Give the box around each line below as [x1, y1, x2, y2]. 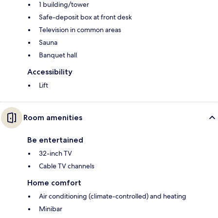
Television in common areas [39, 25, 121, 34]
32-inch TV [39, 148, 72, 158]
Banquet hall [39, 50, 77, 59]
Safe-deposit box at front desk [39, 12, 132, 21]
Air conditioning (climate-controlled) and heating [39, 191, 186, 200]
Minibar [39, 204, 62, 213]
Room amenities [23, 112, 82, 122]
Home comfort [27, 178, 81, 187]
